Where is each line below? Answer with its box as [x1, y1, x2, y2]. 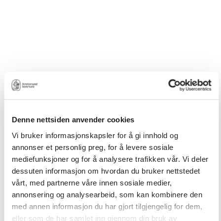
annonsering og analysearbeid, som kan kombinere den [11, 190, 202, 199]
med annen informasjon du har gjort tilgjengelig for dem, [11, 202, 202, 211]
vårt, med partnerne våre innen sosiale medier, [11, 178, 172, 187]
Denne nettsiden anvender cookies [11, 115, 134, 124]
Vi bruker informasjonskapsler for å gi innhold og [11, 131, 178, 140]
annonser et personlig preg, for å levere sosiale [11, 143, 173, 151]
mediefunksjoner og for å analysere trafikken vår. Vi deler [11, 154, 208, 163]
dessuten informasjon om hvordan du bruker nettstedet [11, 166, 200, 175]
